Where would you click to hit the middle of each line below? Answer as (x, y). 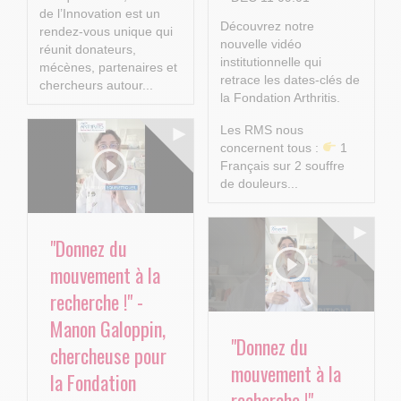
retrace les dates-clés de (290, 80)
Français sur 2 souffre (282, 166)
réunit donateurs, (87, 50)
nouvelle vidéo (260, 44)
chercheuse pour (108, 355)
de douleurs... (259, 184)
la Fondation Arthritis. (280, 98)
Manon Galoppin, (108, 328)
